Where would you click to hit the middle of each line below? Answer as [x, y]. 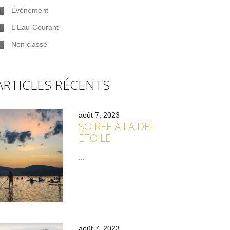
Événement [30, 10]
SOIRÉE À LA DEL [117, 127]
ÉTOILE [95, 138]
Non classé [29, 44]
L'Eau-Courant [35, 27]
